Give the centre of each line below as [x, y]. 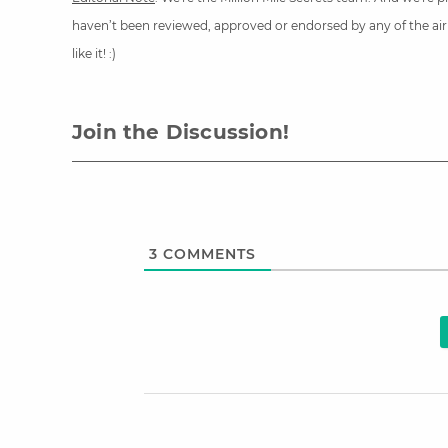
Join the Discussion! [180, 132]
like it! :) [94, 54]
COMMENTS [207, 254]
